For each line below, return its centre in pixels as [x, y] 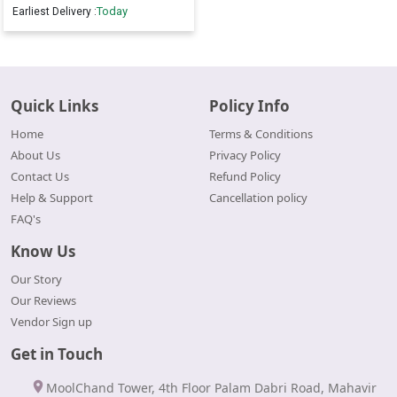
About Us [35, 156]
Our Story [36, 280]
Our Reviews [43, 301]
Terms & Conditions [261, 134]
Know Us [43, 252]
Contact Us [40, 177]
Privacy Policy [245, 156]
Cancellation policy [258, 198]
